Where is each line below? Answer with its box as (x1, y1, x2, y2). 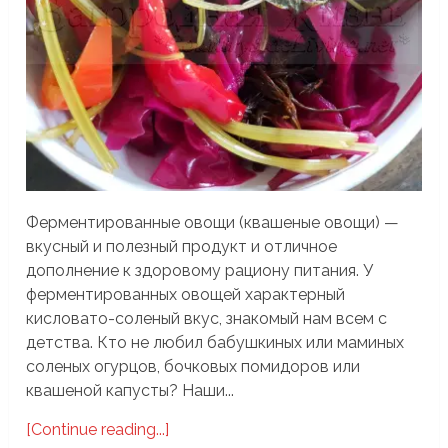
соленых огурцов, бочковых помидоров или (26, 356, 361, 376)
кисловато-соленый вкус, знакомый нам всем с (26, 308, 388, 328)
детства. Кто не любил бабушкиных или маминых (26, 332, 405, 352)
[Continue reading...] (26, 419, 170, 439)
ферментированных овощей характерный (26, 284, 346, 304)
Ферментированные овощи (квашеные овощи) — (26, 212, 400, 232)
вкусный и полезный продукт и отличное (26, 236, 338, 256)
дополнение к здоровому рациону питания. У (26, 260, 374, 280)
